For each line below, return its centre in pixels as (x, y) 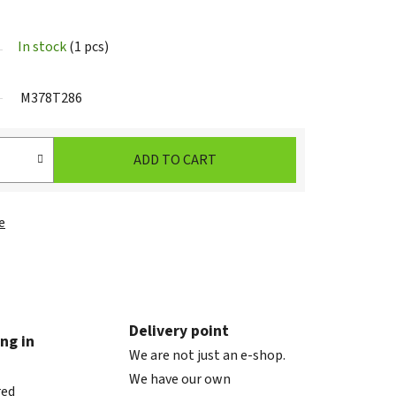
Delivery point (179, 331)
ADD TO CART (175, 160)
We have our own (179, 379)
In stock (43, 47)
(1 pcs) (89, 47)
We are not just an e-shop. (207, 355)
